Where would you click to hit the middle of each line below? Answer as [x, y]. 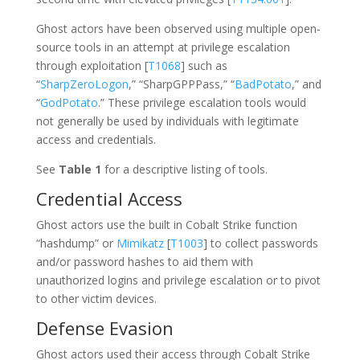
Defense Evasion [104, 328]
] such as [204, 65]
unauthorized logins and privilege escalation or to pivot [178, 280]
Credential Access [109, 198]
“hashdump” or [76, 243]
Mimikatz [140, 243]
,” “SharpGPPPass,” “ [181, 84]
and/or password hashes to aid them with [144, 262]
